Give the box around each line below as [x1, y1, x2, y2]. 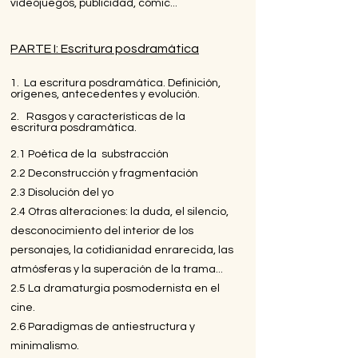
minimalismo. [10, 340, 79, 352]
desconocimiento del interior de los [10, 225, 193, 237]
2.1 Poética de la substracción [10, 148, 169, 160]
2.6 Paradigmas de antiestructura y [10, 320, 195, 332]
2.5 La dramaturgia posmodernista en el [10, 282, 220, 294]
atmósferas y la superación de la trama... [10, 263, 223, 275]
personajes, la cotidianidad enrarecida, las [10, 244, 233, 256]
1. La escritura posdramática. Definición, [10, 77, 221, 89]
